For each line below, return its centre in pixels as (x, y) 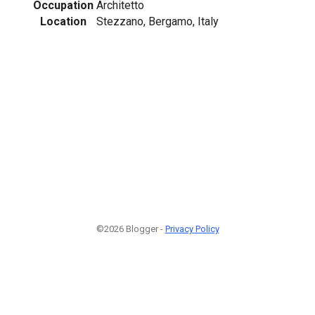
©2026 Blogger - (130, 229)
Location (63, 21)
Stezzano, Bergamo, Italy (157, 21)
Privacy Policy (192, 229)
